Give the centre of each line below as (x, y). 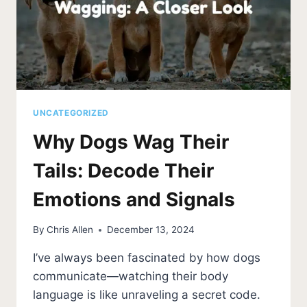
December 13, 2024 (151, 230)
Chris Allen (70, 230)
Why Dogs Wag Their (131, 142)
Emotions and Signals (134, 199)
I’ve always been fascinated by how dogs (147, 258)
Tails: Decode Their (123, 170)
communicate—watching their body (131, 277)
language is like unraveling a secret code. (147, 295)
